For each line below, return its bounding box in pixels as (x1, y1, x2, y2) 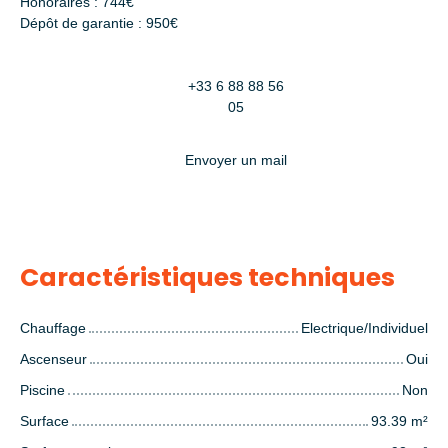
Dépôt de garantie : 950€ (20, 14, 178, 31)
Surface (20, 412, 69, 429)
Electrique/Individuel (301, 319, 428, 336)
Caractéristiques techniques (20, 259, 395, 295)
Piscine (20, 381, 65, 398)
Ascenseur (20, 350, 87, 367)
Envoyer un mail (185, 152, 287, 169)
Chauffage (20, 319, 86, 336)
